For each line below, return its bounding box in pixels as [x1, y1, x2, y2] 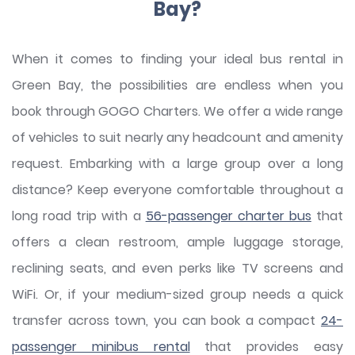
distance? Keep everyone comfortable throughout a [12, 181, 343, 199]
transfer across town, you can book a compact [12, 311, 321, 330]
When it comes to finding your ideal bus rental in [12, 50, 343, 68]
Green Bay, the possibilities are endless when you [12, 76, 343, 94]
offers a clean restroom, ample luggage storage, [12, 233, 343, 251]
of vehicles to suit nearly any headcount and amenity [12, 128, 343, 147]
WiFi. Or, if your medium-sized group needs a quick [12, 285, 343, 303]
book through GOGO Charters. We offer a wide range [12, 102, 343, 120]
